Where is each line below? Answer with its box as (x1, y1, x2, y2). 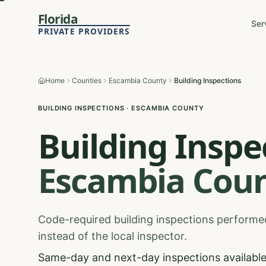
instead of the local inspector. (38, 230, 187, 242)
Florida (38, 10, 78, 27)
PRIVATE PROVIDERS (38, 25, 130, 37)
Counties (72, 76, 102, 85)
